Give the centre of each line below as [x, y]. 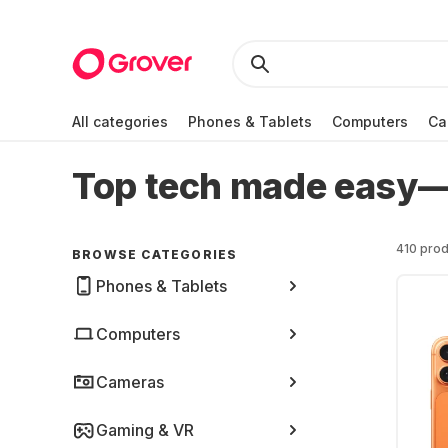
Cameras [130, 382]
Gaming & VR [145, 430]
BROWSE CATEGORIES [155, 254]
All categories [120, 121]
